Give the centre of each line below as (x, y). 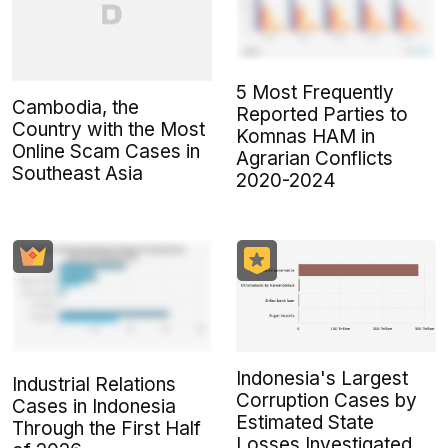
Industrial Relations (94, 385)
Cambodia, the (75, 108)
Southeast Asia (77, 174)
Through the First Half (106, 429)
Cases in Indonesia (94, 407)
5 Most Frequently (315, 93)
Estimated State (305, 423)
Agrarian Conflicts (314, 159)
